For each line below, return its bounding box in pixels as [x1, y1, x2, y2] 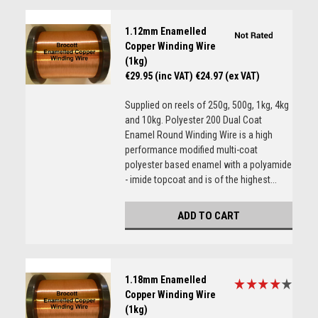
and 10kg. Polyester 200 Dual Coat [124, 114, 262, 126]
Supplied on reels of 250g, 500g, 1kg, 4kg [124, 99, 289, 111]
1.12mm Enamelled [124, 26, 207, 37]
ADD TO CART [177, 209, 240, 222]
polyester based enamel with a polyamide [124, 159, 292, 170]
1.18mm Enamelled [124, 274, 207, 285]
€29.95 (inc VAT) [124, 70, 193, 82]
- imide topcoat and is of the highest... [124, 174, 277, 185]
